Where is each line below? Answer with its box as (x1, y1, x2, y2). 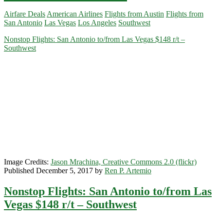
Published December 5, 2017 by (4, 166, 105, 175)
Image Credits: (4, 158, 51, 166)
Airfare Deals (4, 10, 45, 18)
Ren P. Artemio (105, 166, 151, 175)
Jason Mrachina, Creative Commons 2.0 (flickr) (51, 158, 197, 166)
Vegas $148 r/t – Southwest (4, 198, 137, 211)
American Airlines (47, 10, 103, 18)
